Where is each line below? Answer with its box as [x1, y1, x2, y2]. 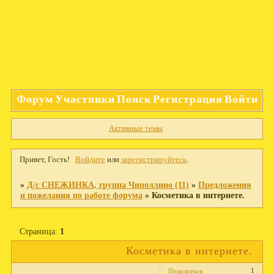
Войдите [75, 155, 106, 164]
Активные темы [109, 124, 163, 133]
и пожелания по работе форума [20, 190, 143, 200]
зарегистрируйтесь [121, 155, 187, 164]
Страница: [19, 226, 60, 236]
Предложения [198, 179, 251, 190]
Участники [54, 93, 115, 105]
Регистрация [152, 93, 223, 105]
